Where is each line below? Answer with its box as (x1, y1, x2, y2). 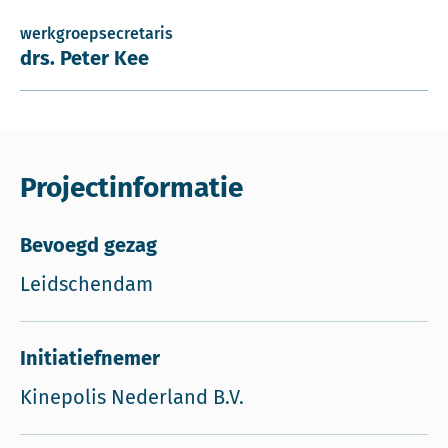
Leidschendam (20, 272, 153, 296)
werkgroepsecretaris (20, 24, 173, 43)
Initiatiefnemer (20, 346, 160, 370)
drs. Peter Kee (20, 46, 149, 70)
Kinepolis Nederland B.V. (20, 385, 244, 409)
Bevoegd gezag (20, 233, 157, 257)
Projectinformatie (20, 171, 243, 204)
